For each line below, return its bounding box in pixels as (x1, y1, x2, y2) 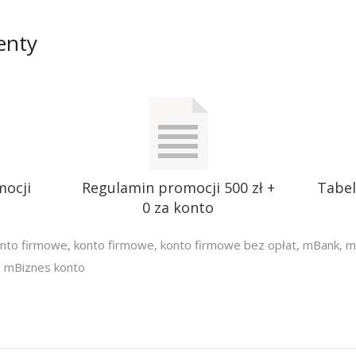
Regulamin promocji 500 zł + (81, 178, 275, 197)
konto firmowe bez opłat (161, 237, 296, 253)
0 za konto (142, 198, 214, 217)
